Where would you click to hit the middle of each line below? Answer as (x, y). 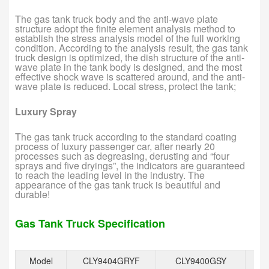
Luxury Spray (46, 111)
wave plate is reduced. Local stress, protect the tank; (125, 86)
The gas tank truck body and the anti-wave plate (116, 19)
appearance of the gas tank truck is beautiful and (118, 184)
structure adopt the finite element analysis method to (125, 28)
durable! (32, 194)
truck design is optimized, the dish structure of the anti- (130, 57)
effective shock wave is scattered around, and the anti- (130, 76)
